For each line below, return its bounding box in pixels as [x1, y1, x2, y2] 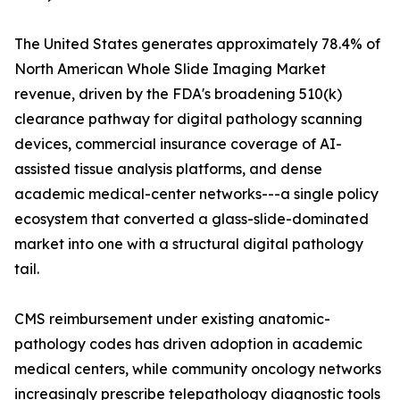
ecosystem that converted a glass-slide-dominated [14, 210, 369, 229]
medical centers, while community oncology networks [14, 360, 381, 379]
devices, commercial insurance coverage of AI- [14, 135, 342, 154]
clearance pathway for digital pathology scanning [14, 110, 362, 129]
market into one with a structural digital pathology [14, 235, 363, 254]
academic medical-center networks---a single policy [14, 185, 379, 204]
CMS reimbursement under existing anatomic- [14, 310, 330, 329]
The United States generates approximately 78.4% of [14, 35, 380, 54]
